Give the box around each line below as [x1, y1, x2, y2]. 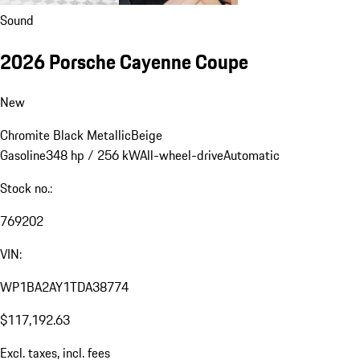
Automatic [223, 145, 280, 166]
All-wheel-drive [140, 145, 223, 166]
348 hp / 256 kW [46, 145, 140, 166]
